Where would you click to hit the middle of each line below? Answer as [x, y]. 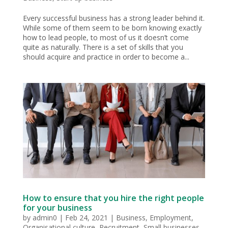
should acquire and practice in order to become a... [106, 56]
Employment [170, 218]
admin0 [45, 218]
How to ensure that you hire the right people [113, 198]
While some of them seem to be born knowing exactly [112, 27]
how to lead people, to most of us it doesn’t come [106, 37]
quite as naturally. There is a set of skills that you [103, 47]
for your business [57, 208]
